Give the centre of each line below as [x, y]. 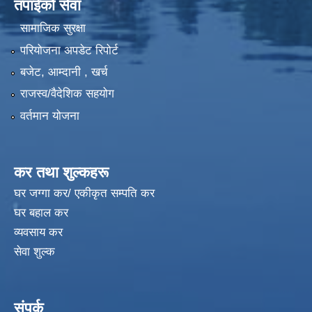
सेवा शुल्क [34, 251]
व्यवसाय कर [38, 232]
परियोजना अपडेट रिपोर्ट [69, 50]
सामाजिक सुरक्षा [53, 29]
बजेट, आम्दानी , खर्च [64, 72]
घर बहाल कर [41, 212]
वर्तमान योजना [49, 116]
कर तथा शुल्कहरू [61, 172]
